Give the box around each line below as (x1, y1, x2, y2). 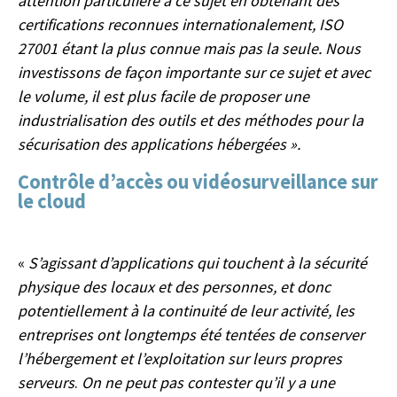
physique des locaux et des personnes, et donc (18, 276, 331, 297)
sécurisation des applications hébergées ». (18, 133, 300, 154)
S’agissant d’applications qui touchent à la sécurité (28, 252, 367, 273)
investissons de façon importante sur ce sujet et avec (18, 61, 370, 82)
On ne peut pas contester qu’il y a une (82, 371, 335, 393)
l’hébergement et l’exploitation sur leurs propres (18, 347, 342, 369)
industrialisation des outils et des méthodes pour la (18, 109, 363, 130)
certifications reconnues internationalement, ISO (18, 13, 343, 35)
